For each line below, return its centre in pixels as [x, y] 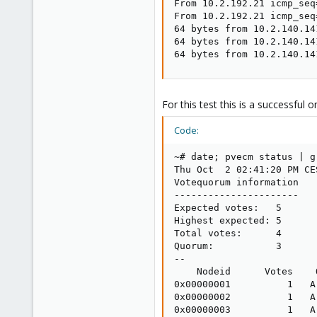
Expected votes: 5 [228, 207]
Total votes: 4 [228, 233]
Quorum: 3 [228, 246]
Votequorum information [236, 182]
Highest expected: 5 [228, 220]
